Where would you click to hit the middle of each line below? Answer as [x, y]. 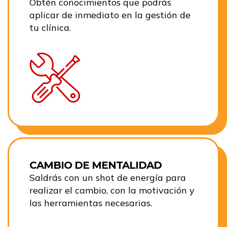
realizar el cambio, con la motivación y [112, 191]
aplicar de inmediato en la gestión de [110, 15]
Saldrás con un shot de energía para [108, 178]
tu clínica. [50, 28]
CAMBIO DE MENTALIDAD [96, 165]
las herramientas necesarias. [91, 203]
